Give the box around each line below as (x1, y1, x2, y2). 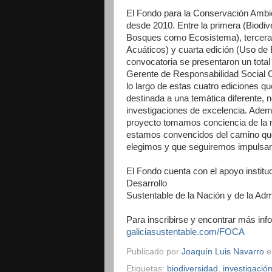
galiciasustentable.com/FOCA (126, 227, 245, 237)
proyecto (126, 118, 163, 127)
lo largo (126, 81, 157, 91)
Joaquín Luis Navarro (182, 246, 264, 256)
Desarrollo (126, 178, 169, 188)
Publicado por (126, 246, 182, 256)
